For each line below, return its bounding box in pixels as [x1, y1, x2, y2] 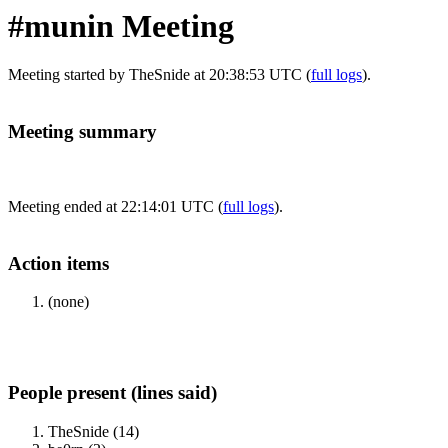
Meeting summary [8, 121, 157, 143]
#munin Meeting [8, 8, 234, 44]
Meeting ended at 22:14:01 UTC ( [8, 197, 223, 215]
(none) [48, 293, 89, 311]
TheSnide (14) [48, 422, 139, 440]
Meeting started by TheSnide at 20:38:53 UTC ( [8, 66, 311, 84]
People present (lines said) [8, 382, 217, 404]
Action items [8, 252, 109, 274]
